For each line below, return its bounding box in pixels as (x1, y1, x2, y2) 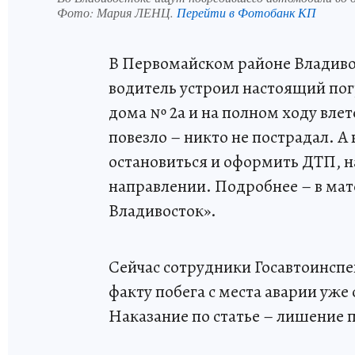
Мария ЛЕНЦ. (97, 3, 177, 21)
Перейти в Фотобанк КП (177, 3, 316, 21)
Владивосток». (109, 198, 216, 223)
